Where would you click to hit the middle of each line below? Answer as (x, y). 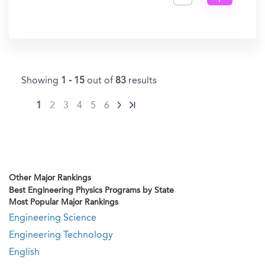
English (24, 253)
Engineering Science (53, 218)
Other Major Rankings (50, 178)
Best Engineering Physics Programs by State (91, 190)
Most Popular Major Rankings (64, 202)
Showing (41, 81)
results (143, 81)
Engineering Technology (61, 235)
